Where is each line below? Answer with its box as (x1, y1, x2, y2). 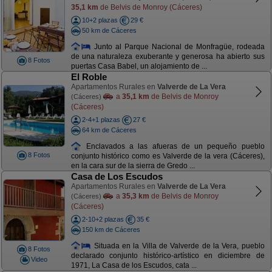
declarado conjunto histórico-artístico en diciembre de (70, 251, 265, 260)
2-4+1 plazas (81, 116, 120, 123)
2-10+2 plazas (81, 216, 124, 223)
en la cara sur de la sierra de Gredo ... (70, 161, 195, 171)
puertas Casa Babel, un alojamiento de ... (70, 62, 207, 71)
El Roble (70, 72, 107, 82)
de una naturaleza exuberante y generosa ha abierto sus (70, 52, 265, 61)
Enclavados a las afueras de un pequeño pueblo (81, 141, 265, 151)
